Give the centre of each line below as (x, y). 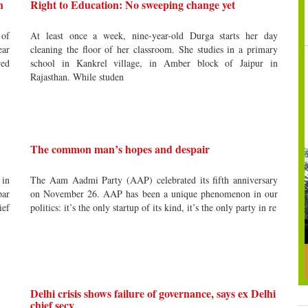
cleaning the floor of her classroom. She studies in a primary (154, 49)
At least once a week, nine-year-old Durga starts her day (154, 35)
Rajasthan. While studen (77, 77)
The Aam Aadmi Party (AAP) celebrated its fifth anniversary (154, 180)
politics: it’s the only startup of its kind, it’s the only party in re (153, 207)
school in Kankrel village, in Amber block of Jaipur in (154, 63)
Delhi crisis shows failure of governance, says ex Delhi (153, 293)
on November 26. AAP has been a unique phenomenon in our (154, 194)
